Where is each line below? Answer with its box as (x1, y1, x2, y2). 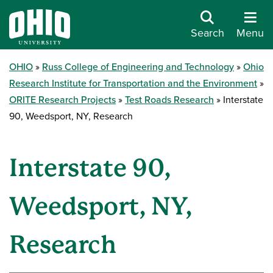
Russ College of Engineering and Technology (42, 60, 234, 74)
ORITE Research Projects (9, 93, 116, 107)
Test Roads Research (125, 93, 214, 107)
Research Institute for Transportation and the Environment (9, 76, 257, 90)
